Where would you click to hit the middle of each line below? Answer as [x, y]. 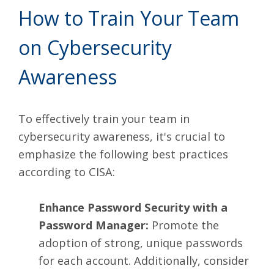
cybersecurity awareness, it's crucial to [122, 136]
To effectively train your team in [104, 118]
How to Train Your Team [129, 18]
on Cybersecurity [95, 47]
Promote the [183, 225]
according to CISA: [67, 171]
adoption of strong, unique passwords [140, 243]
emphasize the [59, 154]
